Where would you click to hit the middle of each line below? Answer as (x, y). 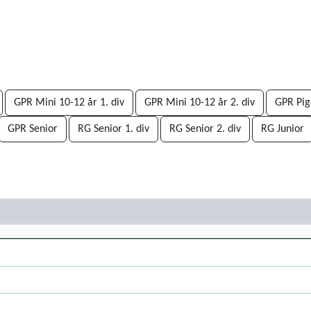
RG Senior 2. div (205, 129)
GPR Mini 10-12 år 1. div (69, 103)
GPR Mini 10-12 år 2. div (200, 103)
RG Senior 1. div (114, 129)
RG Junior (283, 129)
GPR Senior (33, 129)
